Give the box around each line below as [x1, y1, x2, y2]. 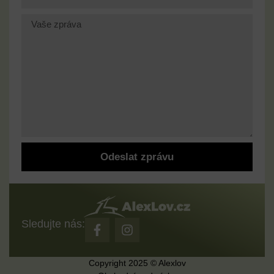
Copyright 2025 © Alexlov [88, 257, 186, 268]
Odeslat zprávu [100, 150, 174, 163]
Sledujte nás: [21, 217, 85, 230]
